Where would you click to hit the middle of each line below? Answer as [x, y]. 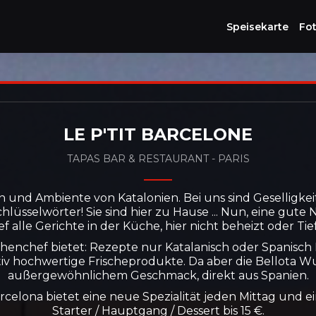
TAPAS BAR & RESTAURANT [139, 159]
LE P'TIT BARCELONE [158, 134]
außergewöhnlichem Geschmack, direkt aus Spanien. [158, 275]
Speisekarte [257, 26]
